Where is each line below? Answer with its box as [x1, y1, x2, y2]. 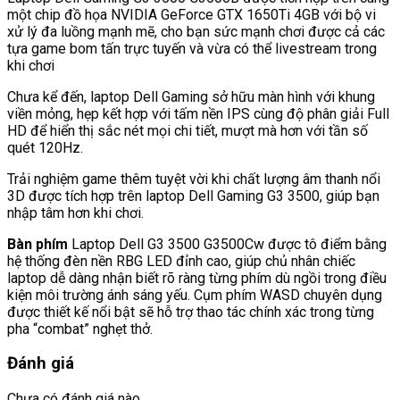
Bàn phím [7, 235, 68, 253]
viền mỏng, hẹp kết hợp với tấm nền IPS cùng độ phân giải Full [7, 104, 389, 122]
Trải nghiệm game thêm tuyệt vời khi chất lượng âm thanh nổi [7, 170, 380, 187]
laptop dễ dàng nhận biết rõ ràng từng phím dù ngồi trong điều [7, 269, 387, 287]
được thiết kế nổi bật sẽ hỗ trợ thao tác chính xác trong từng [7, 303, 374, 321]
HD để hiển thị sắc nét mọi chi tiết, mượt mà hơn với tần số [7, 121, 368, 139]
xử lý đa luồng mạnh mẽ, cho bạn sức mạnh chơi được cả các [7, 22, 385, 40]
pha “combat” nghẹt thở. [7, 320, 153, 337]
